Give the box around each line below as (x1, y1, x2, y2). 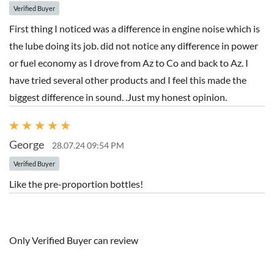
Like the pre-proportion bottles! (9, 178, 143, 190)
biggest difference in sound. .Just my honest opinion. (9, 91, 227, 103)
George (9, 138, 44, 151)
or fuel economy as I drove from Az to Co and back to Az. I (9, 57, 248, 68)
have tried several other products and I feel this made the (9, 74, 246, 86)
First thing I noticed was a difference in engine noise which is (9, 23, 260, 34)
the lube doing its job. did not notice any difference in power (9, 40, 258, 51)
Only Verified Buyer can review (9, 234, 138, 246)
